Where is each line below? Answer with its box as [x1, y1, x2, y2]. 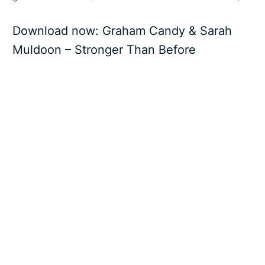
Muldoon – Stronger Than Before [12, 42, 196, 57]
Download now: [12, 23, 103, 38]
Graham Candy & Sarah [102, 23, 232, 38]
